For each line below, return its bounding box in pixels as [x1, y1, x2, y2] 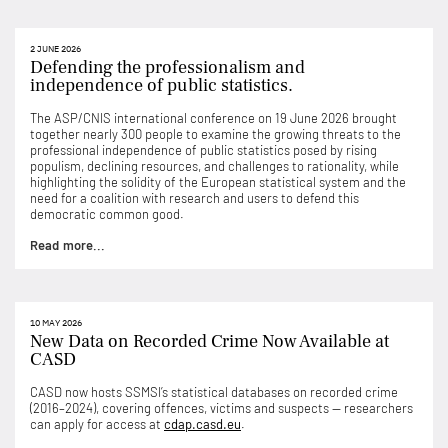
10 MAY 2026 [30, 317, 82, 329]
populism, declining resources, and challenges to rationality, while [30, 158, 399, 175]
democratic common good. [30, 206, 184, 223]
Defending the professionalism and [30, 56, 305, 80]
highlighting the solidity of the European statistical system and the [30, 174, 406, 191]
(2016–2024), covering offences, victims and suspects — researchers [30, 400, 413, 417]
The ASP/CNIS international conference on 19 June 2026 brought [30, 110, 397, 127]
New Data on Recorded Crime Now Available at [30, 330, 389, 354]
